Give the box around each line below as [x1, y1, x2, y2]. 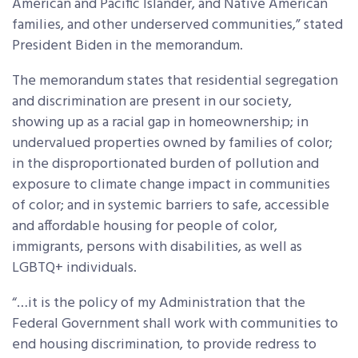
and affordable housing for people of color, [12, 215, 277, 238]
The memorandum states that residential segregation [12, 70, 338, 93]
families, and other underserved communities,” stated [12, 14, 343, 37]
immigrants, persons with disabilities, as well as [12, 236, 302, 259]
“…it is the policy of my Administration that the [12, 292, 305, 315]
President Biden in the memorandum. [12, 34, 243, 58]
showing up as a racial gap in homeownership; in [12, 111, 308, 134]
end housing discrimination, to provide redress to [12, 333, 316, 356]
